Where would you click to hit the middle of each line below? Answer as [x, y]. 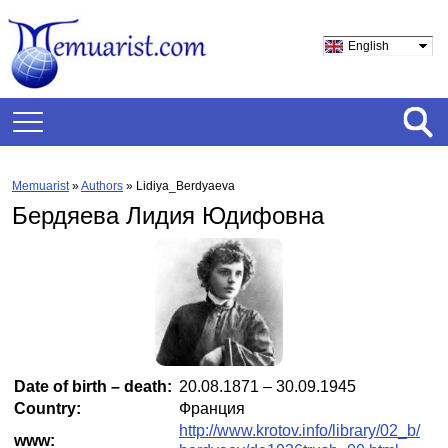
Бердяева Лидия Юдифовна [168, 215]
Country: [47, 408]
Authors [102, 186]
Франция [212, 408]
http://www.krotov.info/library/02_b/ [299, 430]
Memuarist [40, 186]
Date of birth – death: [93, 386]
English [368, 46]
